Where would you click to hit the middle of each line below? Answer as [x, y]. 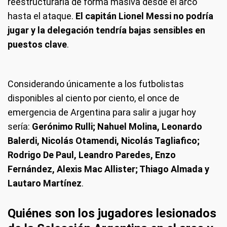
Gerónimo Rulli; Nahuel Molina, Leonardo [117, 126]
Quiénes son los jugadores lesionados [112, 213]
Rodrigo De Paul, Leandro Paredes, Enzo [92, 155]
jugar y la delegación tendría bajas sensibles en [106, 30]
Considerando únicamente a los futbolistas [96, 84]
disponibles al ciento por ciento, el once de [93, 98]
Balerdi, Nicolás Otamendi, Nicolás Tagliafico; [104, 141]
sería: [20, 126]
